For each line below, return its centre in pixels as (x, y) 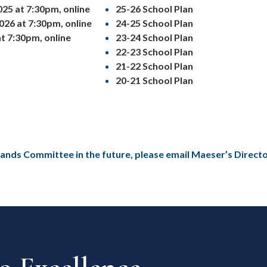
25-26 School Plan (154, 9)
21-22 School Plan (154, 66)
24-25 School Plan (154, 23)
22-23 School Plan (154, 52)
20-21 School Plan (154, 80)
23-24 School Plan (154, 38)
